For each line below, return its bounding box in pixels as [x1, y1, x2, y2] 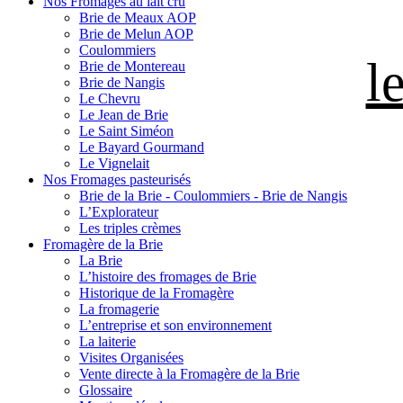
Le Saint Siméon [79, 123, 174, 139]
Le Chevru [79, 91, 140, 106]
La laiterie [79, 334, 136, 349]
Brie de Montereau [79, 58, 185, 74]
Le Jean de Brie [79, 107, 168, 122]
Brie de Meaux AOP [79, 10, 196, 25]
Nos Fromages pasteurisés [43, 172, 191, 187]
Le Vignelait [79, 156, 149, 171]
